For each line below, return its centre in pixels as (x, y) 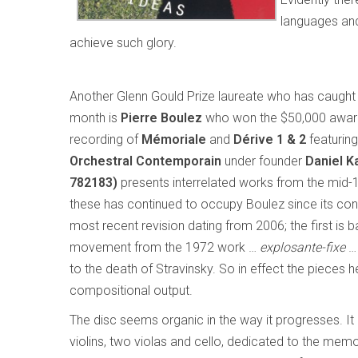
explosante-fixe (302, 247)
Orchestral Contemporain (145, 161)
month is (95, 118)
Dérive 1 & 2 (270, 139)
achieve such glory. (123, 43)
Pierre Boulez (161, 118)
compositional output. (131, 290)
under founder (263, 161)
